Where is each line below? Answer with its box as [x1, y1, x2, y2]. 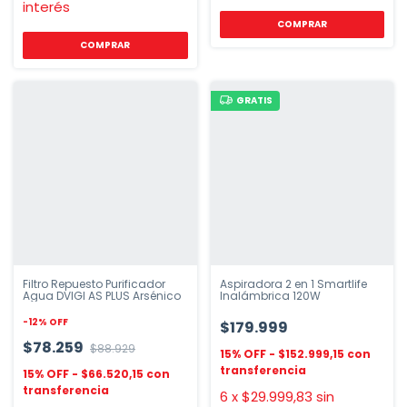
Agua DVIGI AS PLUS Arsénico [23, 287, 181, 303]
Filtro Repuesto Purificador [23, 275, 165, 292]
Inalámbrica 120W [219, 287, 321, 303]
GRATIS [236, 94, 273, 107]
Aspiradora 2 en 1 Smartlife [219, 275, 367, 292]
